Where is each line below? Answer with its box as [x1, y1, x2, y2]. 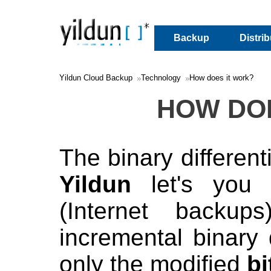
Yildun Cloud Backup [59, 73, 132, 82]
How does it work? [189, 73, 253, 82]
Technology [141, 73, 181, 82]
